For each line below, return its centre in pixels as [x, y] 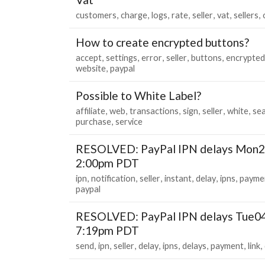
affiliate [91, 111]
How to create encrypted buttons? [162, 42]
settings [122, 57]
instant [178, 178]
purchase [93, 121]
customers [96, 15]
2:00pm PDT [107, 163]
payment [227, 245]
